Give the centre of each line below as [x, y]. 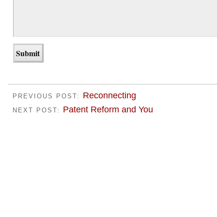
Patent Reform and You [108, 110]
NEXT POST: [38, 110]
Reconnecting [110, 95]
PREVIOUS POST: [48, 96]
